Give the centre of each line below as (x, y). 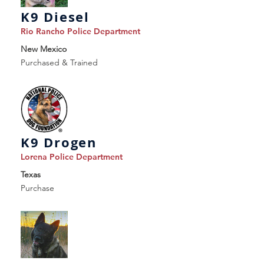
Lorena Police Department (72, 157)
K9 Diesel (55, 17)
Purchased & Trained (59, 62)
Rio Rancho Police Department (80, 31)
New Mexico (44, 49)
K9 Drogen (59, 142)
